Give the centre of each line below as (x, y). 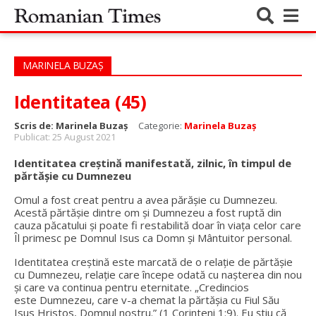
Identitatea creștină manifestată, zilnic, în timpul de (153, 163)
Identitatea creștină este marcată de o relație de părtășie (153, 262)
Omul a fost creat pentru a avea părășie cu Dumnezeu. (146, 200)
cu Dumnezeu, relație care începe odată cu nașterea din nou (158, 274)
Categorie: (161, 126)
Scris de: (35, 126)
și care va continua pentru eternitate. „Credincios (132, 287)
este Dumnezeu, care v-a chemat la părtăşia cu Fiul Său (147, 300)
